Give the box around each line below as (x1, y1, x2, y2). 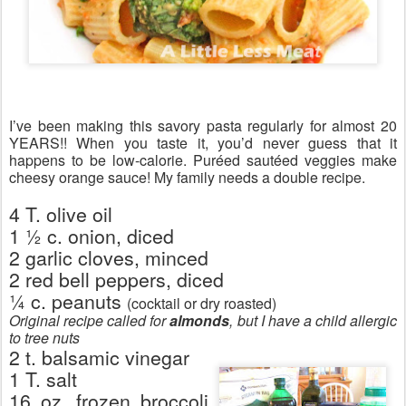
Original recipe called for (9, 310, 170, 331)
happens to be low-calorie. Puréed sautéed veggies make (9, 150, 397, 170)
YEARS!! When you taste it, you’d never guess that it (9, 132, 397, 153)
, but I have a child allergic (229, 310, 398, 331)
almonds (169, 310, 230, 331)
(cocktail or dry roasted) (127, 293, 276, 314)
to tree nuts (9, 327, 80, 348)
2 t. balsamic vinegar (9, 343, 189, 371)
